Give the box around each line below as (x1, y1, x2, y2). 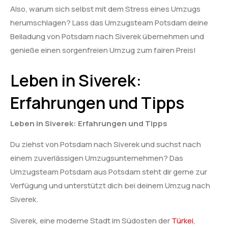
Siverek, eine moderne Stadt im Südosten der (10, 215, 172, 226)
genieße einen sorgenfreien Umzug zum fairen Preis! (10, 44, 196, 55)
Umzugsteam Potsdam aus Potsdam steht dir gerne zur (10, 166, 207, 178)
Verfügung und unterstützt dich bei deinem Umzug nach (10, 180, 210, 191)
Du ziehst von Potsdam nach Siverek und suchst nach (10, 139, 201, 150)
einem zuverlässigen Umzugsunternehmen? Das (10, 153, 183, 164)
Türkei (172, 215, 193, 226)
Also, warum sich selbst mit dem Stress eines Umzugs (10, 3, 201, 14)
